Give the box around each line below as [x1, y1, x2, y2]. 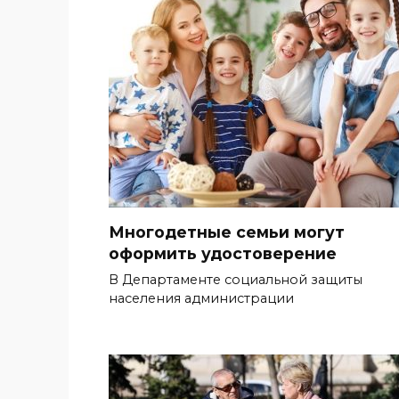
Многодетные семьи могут [109, 223, 345, 242]
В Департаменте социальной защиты [109, 272, 362, 289]
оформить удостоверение [109, 244, 337, 264]
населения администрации [109, 290, 294, 307]
